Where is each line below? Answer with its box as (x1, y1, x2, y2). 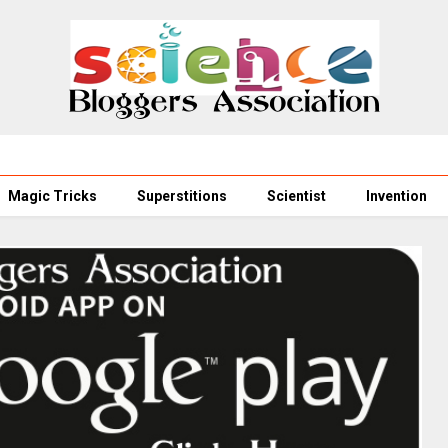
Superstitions (137, 188, 227, 204)
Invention (366, 188, 427, 204)
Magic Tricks (8, 188, 97, 204)
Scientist (267, 188, 326, 204)
